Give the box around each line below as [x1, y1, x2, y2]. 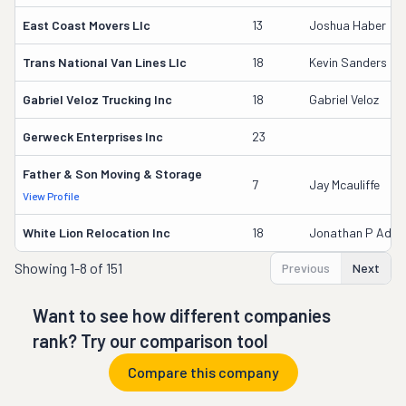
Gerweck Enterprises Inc [23, 129, 163, 144]
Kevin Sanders [309, 54, 387, 70]
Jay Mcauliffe [309, 177, 380, 192]
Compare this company [127, 363, 279, 381]
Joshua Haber [309, 17, 386, 33]
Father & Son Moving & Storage [23, 166, 202, 181]
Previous [282, 260, 330, 275]
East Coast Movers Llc [23, 17, 150, 33]
